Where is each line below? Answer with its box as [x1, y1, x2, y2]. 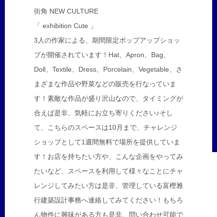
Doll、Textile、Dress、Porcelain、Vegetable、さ [34, 65, 183, 73]
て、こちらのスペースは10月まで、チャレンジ [34, 124, 177, 131]
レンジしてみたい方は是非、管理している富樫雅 [34, 182, 183, 189]
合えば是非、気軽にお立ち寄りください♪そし [34, 109, 173, 117]
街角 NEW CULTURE [34, 7, 98, 15]
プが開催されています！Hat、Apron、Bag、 [34, 51, 170, 59]
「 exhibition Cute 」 [34, 22, 97, 30]
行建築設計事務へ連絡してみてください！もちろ [34, 196, 183, 204]
